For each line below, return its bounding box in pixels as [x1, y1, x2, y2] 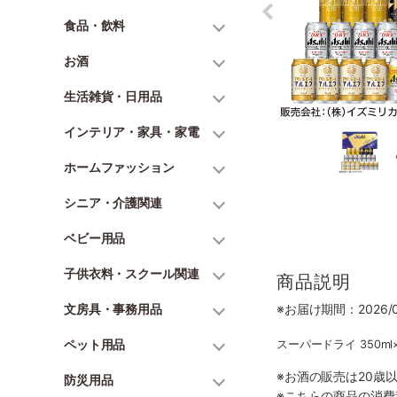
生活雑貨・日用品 [64, 89, 162, 104]
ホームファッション [64, 160, 175, 175]
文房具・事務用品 [64, 301, 162, 316]
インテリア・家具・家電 [64, 124, 199, 139]
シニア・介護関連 [64, 195, 162, 210]
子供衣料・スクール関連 [64, 266, 199, 281]
